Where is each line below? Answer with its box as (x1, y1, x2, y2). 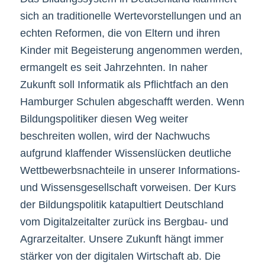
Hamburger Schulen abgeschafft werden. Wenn (20, 96, 244, 108)
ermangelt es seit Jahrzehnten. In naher (20, 62, 208, 74)
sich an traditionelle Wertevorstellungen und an (20, 10, 241, 22)
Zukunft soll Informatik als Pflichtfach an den (20, 79, 228, 91)
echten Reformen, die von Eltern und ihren (20, 27, 220, 40)
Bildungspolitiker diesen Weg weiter (20, 113, 188, 125)
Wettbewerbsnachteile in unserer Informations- (20, 164, 240, 177)
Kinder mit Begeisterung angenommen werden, (20, 44, 243, 57)
